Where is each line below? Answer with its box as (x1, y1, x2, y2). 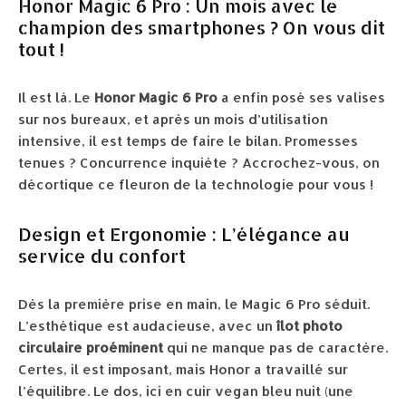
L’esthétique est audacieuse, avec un (18, 317, 276, 335)
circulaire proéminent (18, 339, 163, 357)
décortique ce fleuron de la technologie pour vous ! (18, 176, 373, 194)
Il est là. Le (18, 89, 94, 107)
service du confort (18, 244, 186, 268)
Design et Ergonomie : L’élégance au (18, 222, 350, 246)
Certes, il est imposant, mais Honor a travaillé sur (18, 361, 348, 379)
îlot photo (276, 317, 343, 335)
